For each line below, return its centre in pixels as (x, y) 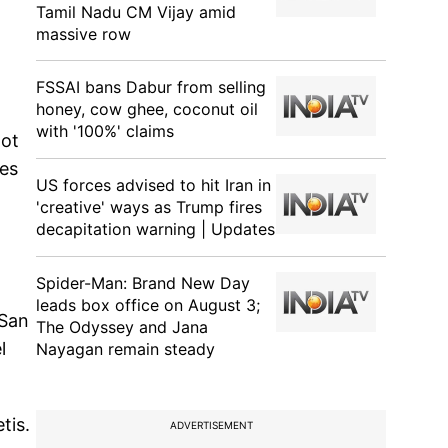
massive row (83, 34)
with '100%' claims (105, 131)
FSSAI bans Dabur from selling (151, 87)
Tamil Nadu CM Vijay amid (136, 12)
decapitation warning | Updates (155, 229)
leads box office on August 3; (148, 305)
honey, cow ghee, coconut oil (147, 109)
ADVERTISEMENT (211, 425)
